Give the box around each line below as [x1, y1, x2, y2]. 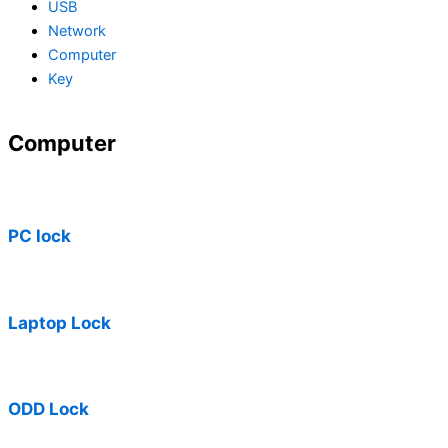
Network [48, 21, 106, 40]
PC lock [8, 225, 71, 247]
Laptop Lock [8, 311, 111, 333]
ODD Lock [8, 397, 89, 419]
